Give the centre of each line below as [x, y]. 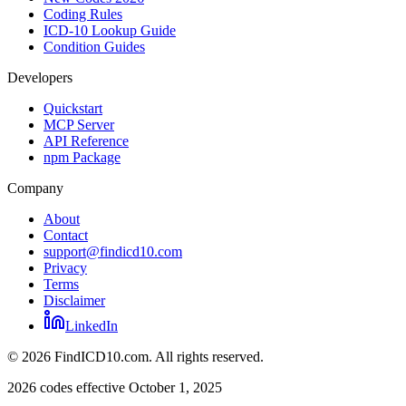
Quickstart [73, 108]
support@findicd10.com [113, 251]
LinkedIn [92, 325]
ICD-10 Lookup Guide [110, 30]
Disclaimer [74, 300]
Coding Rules [83, 14]
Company [35, 188]
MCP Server [79, 124]
